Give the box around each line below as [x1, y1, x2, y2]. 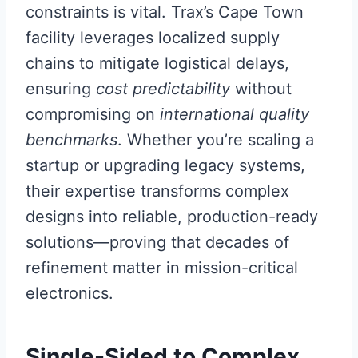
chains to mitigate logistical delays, [26, 53, 289, 73]
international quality [160, 104, 309, 124]
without [230, 78, 292, 98]
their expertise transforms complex [26, 181, 289, 201]
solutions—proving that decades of [26, 232, 289, 252]
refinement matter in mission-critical [26, 257, 298, 277]
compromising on [26, 104, 160, 124]
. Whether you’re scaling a [117, 129, 314, 149]
